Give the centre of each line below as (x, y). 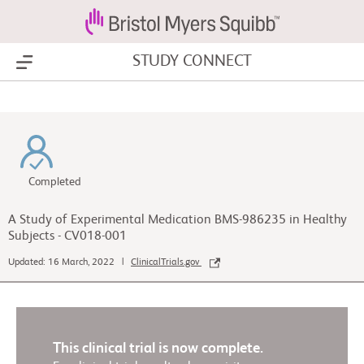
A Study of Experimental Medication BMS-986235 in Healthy (178, 220)
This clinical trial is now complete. (158, 349)
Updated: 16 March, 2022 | (69, 263)
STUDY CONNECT (192, 62)
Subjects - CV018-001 (67, 236)
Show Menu (57, 63)
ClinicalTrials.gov (166, 263)
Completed (55, 182)
